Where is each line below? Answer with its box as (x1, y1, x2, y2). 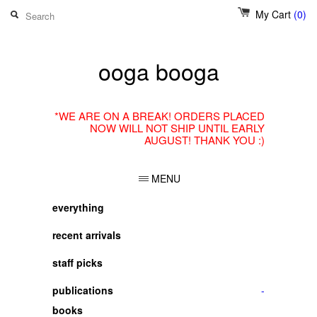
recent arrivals (52, 228, 121, 242)
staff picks (52, 255, 103, 270)
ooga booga (98, 54, 219, 87)
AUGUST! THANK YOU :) (144, 132, 265, 147)
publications (52, 283, 113, 297)
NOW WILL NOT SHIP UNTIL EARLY (90, 120, 265, 135)
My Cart (255, 7, 294, 21)
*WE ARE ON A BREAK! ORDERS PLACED (54, 108, 265, 123)
